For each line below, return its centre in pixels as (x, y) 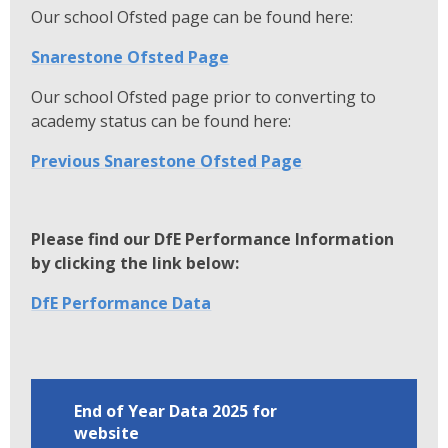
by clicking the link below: (135, 262)
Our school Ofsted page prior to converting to (204, 96)
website (106, 433)
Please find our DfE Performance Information (213, 238)
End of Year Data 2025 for (175, 411)
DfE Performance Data (121, 302)
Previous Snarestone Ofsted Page (167, 160)
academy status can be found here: (161, 120)
